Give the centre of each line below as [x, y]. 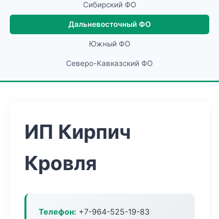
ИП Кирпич [78, 132]
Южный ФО [109, 44]
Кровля [61, 163]
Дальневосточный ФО [109, 24]
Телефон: [57, 212]
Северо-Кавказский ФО [109, 63]
